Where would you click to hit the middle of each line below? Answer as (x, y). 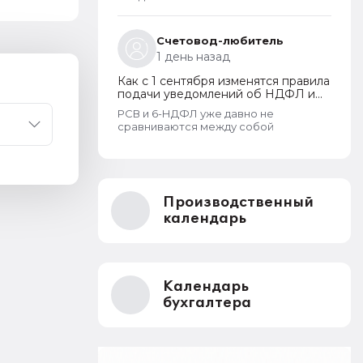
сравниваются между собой (196, 126)
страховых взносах (171, 107)
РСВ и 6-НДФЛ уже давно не (196, 113)
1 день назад (193, 57)
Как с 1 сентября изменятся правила (224, 81)
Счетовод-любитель (220, 41)
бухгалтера (207, 303)
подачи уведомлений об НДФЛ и (216, 94)
